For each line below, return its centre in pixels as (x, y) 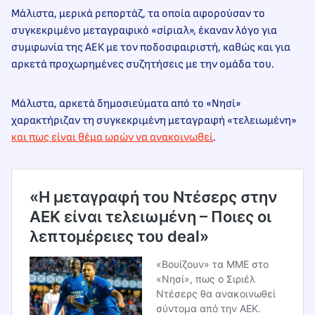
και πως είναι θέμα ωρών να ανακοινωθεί (112, 138)
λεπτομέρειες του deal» (119, 237)
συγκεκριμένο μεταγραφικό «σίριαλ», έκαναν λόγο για (144, 31)
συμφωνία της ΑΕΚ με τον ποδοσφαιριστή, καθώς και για (151, 48)
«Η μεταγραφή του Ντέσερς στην (154, 197)
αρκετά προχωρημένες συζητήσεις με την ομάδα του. (143, 65)
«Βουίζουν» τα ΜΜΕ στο (212, 264)
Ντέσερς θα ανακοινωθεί (216, 294)
